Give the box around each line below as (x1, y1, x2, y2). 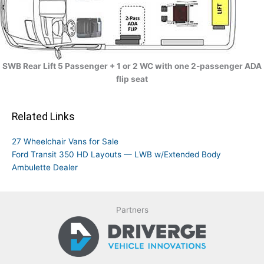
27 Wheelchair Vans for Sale (12, 136, 118, 146)
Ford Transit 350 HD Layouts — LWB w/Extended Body (12, 149, 221, 159)
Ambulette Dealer (12, 162, 78, 172)
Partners (115, 204, 148, 214)
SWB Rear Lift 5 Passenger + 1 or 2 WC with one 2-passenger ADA (2, 61, 262, 71)
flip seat (116, 74, 148, 84)
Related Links (12, 110, 75, 123)
